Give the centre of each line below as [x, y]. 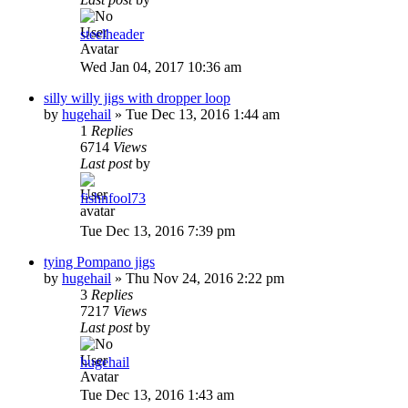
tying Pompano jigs [99, 261]
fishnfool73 [113, 198]
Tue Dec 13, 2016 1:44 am [203, 114]
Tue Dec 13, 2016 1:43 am [157, 394]
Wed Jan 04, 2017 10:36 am [161, 66]
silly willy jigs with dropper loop [137, 97]
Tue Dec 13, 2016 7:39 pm [158, 230]
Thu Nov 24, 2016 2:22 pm [205, 278]
